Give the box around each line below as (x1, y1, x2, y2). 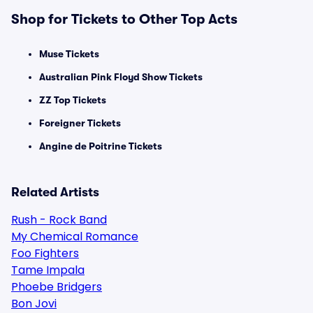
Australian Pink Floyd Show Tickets (39, 71, 203, 82)
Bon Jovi (11, 296, 57, 312)
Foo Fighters (11, 245, 79, 261)
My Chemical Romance (11, 228, 138, 245)
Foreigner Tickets (39, 117, 121, 129)
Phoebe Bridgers (11, 279, 102, 295)
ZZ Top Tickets (39, 94, 106, 105)
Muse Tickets (39, 48, 99, 59)
